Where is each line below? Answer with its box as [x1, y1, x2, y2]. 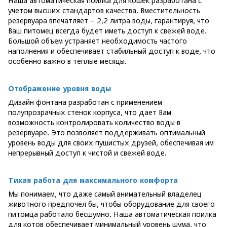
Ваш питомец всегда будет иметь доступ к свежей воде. [8, 26, 207, 35]
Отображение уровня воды [8, 84, 111, 93]
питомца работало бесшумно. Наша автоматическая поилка [8, 210, 216, 218]
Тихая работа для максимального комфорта [8, 176, 178, 184]
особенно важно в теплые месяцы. [8, 57, 127, 65]
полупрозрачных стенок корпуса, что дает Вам [8, 108, 171, 117]
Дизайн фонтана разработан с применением [8, 98, 162, 106]
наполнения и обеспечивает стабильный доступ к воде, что [8, 47, 215, 55]
